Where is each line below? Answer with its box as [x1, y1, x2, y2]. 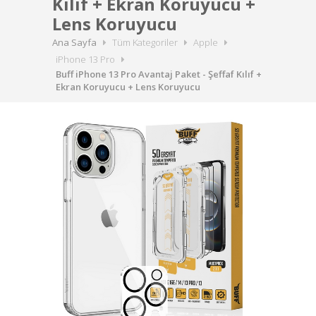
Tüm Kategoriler [112, 36, 178, 49]
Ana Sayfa [52, 36, 97, 49]
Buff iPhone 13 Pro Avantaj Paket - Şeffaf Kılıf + [56, 68, 262, 80]
